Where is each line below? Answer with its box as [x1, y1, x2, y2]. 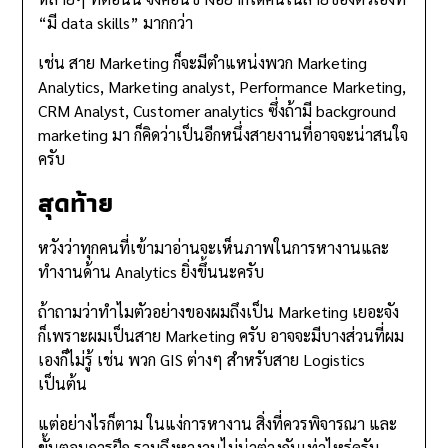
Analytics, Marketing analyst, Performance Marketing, [38, 76, 407, 98]
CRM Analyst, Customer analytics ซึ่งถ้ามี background [38, 100, 397, 122]
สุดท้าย [38, 182, 114, 225]
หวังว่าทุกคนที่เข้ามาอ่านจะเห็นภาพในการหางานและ [38, 237, 390, 259]
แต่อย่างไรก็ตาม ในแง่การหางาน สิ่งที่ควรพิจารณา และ [38, 413, 398, 435]
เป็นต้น [38, 373, 88, 395]
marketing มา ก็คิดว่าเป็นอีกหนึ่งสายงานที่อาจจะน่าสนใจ [38, 124, 409, 146]
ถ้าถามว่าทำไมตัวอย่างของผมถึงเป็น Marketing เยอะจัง [38, 301, 400, 323]
